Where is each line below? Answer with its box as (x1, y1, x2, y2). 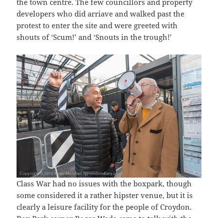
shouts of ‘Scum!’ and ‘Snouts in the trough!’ (17, 32, 172, 42)
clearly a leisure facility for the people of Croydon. (17, 202, 192, 212)
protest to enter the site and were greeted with (17, 20, 178, 30)
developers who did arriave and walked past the (17, 9, 185, 18)
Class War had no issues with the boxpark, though (17, 179, 192, 189)
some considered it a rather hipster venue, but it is (17, 190, 193, 200)
